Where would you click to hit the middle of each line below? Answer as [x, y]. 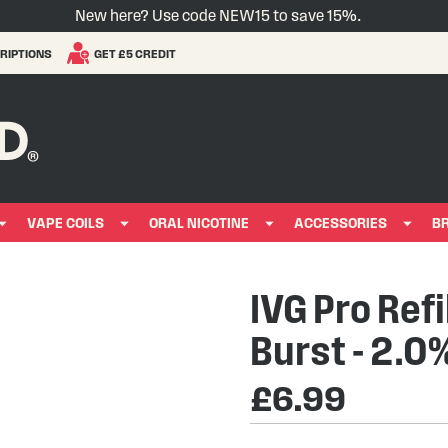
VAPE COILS [65, 223]
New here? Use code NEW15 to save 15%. [217, 15]
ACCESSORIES [340, 223]
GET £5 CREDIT [135, 53]
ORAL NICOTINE [199, 223]
